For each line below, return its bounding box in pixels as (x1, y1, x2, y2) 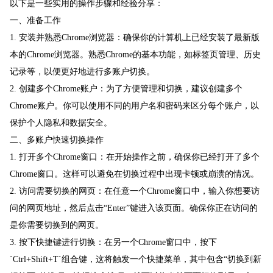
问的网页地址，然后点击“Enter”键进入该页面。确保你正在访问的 (10, 204, 258, 213)
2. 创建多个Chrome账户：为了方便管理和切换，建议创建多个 (10, 84, 243, 94)
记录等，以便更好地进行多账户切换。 (10, 67, 155, 77)
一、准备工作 (10, 16, 61, 26)
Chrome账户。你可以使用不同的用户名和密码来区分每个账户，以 (10, 101, 259, 111)
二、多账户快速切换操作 (10, 135, 104, 145)
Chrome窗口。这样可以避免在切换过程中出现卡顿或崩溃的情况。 (10, 169, 259, 179)
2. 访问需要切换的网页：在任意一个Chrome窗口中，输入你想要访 (10, 186, 260, 196)
